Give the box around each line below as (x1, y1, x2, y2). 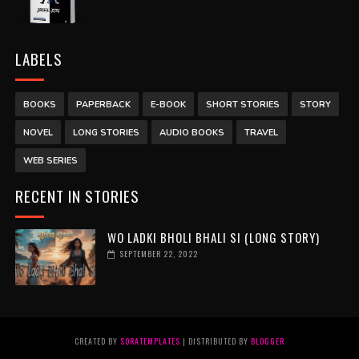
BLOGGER (250, 334, 284, 347)
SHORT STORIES (205, 98, 280, 111)
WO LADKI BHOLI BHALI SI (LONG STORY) (107, 228, 320, 246)
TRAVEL (244, 126, 278, 139)
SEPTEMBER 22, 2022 (119, 247, 198, 260)
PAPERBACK (75, 98, 131, 111)
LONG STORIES (72, 126, 139, 139)
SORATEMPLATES (119, 334, 180, 347)
